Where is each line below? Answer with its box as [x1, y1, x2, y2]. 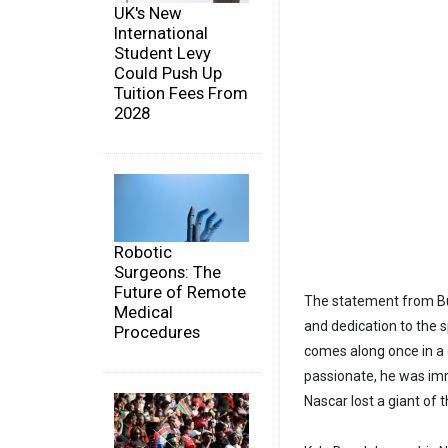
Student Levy [114, 43, 211, 64]
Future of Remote [114, 281, 246, 302]
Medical [114, 301, 173, 322]
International [114, 23, 208, 44]
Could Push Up [114, 63, 222, 84]
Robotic [114, 241, 172, 262]
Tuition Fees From [114, 83, 248, 104]
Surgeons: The [114, 261, 221, 282]
